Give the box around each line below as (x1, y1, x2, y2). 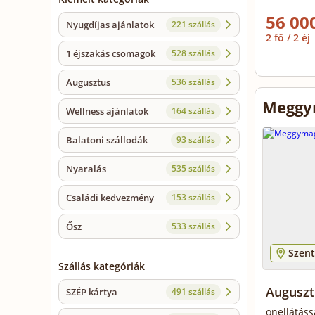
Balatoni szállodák (66, 134, 148, 147)
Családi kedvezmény (66, 191, 154, 205)
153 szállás (172, 191, 215, 204)
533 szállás (172, 220, 215, 233)
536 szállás (172, 76, 215, 89)
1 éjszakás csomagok (66, 47, 155, 60)
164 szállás (172, 105, 215, 117)
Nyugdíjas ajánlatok (66, 18, 154, 32)
